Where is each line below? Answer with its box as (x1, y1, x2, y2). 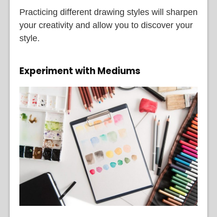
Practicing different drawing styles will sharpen (19, 7, 198, 17)
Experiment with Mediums (19, 64, 140, 77)
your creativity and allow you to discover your (19, 20, 193, 30)
